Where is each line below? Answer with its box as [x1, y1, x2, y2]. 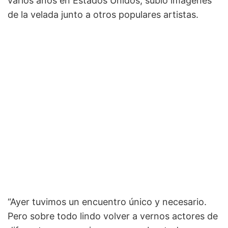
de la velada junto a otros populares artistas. [8, 9, 198, 20]
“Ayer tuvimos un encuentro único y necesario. [8, 196, 207, 208]
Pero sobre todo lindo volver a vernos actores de [8, 211, 218, 222]
